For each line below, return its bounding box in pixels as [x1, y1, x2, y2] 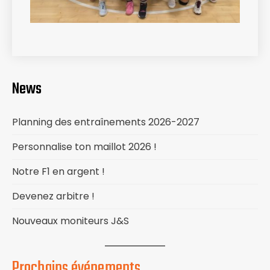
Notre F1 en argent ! [12, 165, 105, 179]
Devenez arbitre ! [12, 189, 95, 204]
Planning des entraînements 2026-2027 [12, 115, 199, 130]
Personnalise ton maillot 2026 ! [12, 140, 157, 154]
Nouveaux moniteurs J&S [12, 214, 129, 228]
